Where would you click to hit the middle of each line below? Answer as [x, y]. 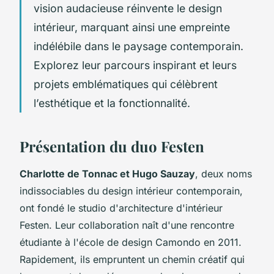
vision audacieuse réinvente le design [128, 8]
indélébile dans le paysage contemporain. [139, 46]
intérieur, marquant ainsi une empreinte [132, 27]
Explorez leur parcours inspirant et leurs [135, 65]
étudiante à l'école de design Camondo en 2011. [131, 242]
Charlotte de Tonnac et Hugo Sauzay [107, 173]
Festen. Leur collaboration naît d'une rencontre [127, 225]
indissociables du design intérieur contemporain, [131, 191]
